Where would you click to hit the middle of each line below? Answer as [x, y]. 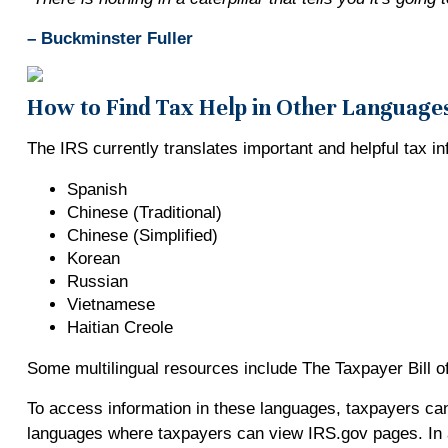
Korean [93, 259]
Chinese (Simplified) [142, 236]
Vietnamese [110, 305]
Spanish [96, 190]
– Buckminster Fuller [109, 39]
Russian [97, 282]
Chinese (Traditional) [144, 213]
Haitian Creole [119, 328]
